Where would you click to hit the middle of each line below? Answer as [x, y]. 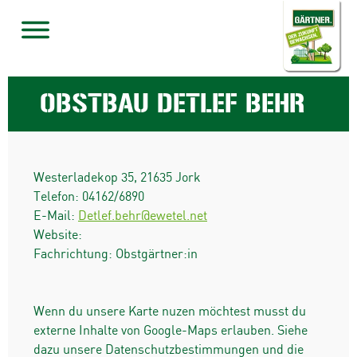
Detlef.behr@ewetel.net [143, 216]
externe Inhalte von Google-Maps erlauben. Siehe [171, 331]
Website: [58, 235]
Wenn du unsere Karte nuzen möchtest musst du [170, 312]
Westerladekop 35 [84, 178]
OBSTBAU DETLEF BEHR [172, 103]
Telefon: [58, 197]
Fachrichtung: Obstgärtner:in [116, 254]
